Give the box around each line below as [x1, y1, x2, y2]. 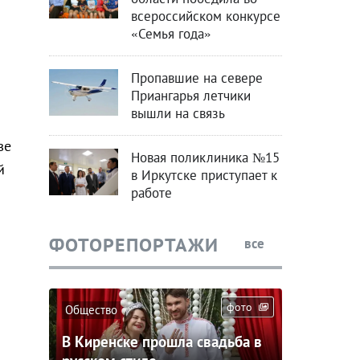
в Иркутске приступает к [130, 166, 277, 185]
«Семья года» [130, 25, 211, 43]
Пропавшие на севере [130, 69, 263, 88]
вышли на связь [130, 104, 225, 123]
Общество [64, 301, 117, 317]
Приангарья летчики [130, 87, 251, 105]
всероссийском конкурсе [130, 7, 280, 26]
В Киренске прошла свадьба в [61, 331, 262, 351]
